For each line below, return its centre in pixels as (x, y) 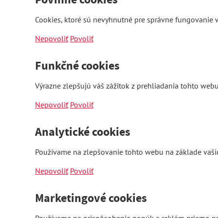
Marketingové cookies (91, 198)
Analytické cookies (83, 132)
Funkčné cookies (77, 66)
